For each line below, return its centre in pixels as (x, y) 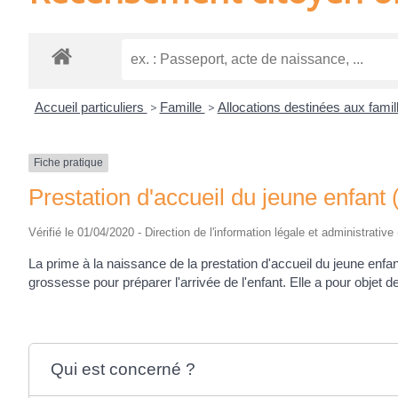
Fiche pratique (68, 163)
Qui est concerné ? (123, 369)
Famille (182, 107)
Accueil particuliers (91, 107)
